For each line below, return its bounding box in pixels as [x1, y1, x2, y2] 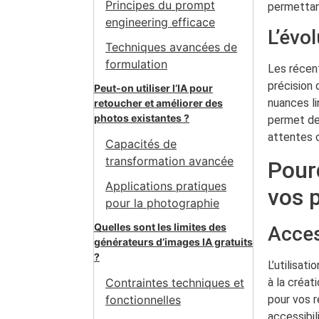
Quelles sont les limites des [94, 220, 226, 233]
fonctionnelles [105, 293, 181, 308]
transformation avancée [105, 153, 234, 168]
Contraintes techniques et [105, 276, 244, 291]
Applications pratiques [105, 178, 226, 193]
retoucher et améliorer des [94, 96, 223, 109]
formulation [105, 56, 167, 71]
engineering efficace [105, 14, 215, 29]
